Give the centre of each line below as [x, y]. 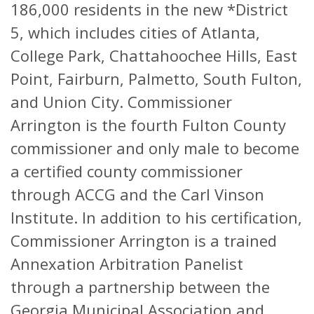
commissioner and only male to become [155, 148]
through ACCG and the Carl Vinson [137, 194]
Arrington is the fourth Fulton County [148, 125]
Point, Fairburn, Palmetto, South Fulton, [156, 79]
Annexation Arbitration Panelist [127, 264]
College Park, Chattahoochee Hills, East [154, 56]
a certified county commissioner [127, 171]
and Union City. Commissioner [121, 102]
